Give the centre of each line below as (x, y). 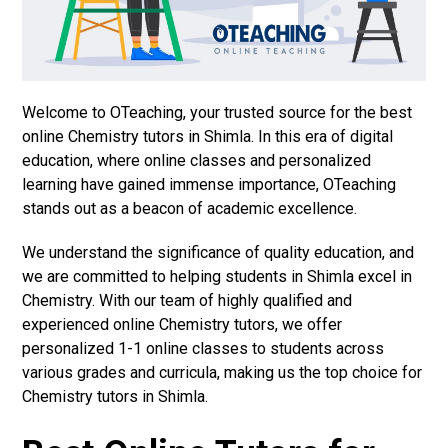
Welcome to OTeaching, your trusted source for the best (217, 112)
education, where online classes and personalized (197, 160)
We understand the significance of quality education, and (218, 252)
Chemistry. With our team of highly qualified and (187, 300)
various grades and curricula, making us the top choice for (222, 372)
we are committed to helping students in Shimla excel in (217, 276)
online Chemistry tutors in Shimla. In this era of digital (208, 136)
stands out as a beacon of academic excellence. (190, 208)
